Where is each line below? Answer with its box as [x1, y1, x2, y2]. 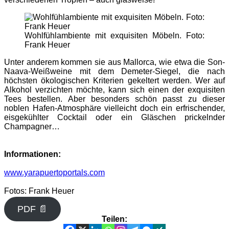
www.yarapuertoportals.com [4, 168, 105, 177]
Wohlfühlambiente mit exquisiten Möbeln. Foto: [25, 31, 204, 40]
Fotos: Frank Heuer [4, 186, 74, 195]
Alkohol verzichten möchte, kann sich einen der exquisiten [4, 85, 225, 94]
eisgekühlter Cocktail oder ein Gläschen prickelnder [4, 112, 225, 122]
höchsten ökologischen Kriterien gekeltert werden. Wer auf [4, 76, 225, 85]
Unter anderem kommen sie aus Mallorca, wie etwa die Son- [4, 57, 225, 66]
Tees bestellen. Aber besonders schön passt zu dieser [4, 94, 225, 103]
